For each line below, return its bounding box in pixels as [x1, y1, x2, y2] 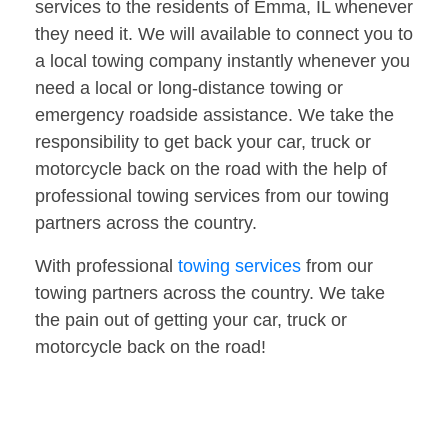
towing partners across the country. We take [35, 283, 385, 304]
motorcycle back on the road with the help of [35, 159, 387, 180]
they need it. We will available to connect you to [35, 24, 413, 45]
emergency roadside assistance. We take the [35, 105, 394, 126]
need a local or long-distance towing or [35, 78, 343, 99]
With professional [35, 256, 178, 277]
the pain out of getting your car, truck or [35, 310, 347, 331]
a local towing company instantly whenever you [35, 51, 410, 72]
